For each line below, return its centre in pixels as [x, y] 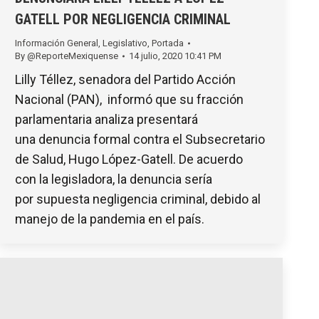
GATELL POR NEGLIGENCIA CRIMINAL [123, 20]
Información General [57, 43]
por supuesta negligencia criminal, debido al [138, 199]
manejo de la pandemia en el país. [110, 219]
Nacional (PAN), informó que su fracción [129, 100]
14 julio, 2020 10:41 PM [175, 56]
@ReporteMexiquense [73, 56]
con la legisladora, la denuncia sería [114, 179]
